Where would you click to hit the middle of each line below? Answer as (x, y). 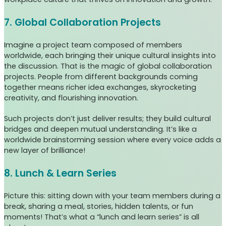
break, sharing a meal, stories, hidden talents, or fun (99, 207)
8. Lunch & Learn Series (60, 174)
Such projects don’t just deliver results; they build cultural (107, 119)
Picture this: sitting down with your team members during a (112, 196)
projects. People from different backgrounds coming (101, 77)
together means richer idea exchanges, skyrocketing (100, 88)
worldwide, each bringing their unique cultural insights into (110, 56)
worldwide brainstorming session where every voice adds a (112, 140)
